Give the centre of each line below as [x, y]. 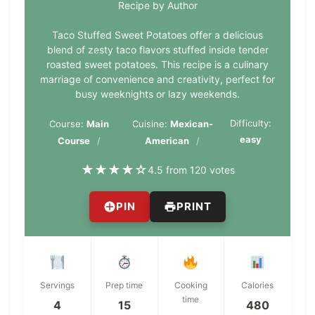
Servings [58, 285]
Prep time [124, 285]
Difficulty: [251, 123]
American [167, 140]
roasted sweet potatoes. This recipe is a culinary [157, 64]
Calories [258, 285]
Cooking [191, 285]
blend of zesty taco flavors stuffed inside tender [157, 49]
